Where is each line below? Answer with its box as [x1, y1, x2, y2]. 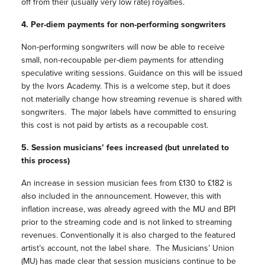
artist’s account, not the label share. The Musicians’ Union [21, 242, 234, 254]
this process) [21, 154, 70, 167]
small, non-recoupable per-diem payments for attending [21, 54, 224, 66]
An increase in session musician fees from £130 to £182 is [21, 177, 232, 189]
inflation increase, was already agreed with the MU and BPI [21, 203, 235, 215]
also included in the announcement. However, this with [21, 190, 221, 202]
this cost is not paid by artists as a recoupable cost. [21, 119, 208, 131]
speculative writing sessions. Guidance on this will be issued [21, 67, 243, 79]
